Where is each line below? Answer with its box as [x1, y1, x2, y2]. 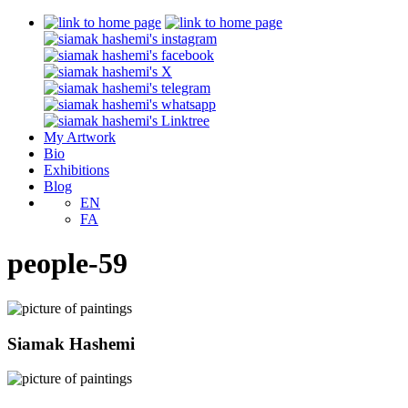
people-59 [7, 247, 127, 280]
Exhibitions [44, 162, 109, 178]
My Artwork [44, 129, 116, 145]
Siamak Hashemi [7, 333, 135, 353]
